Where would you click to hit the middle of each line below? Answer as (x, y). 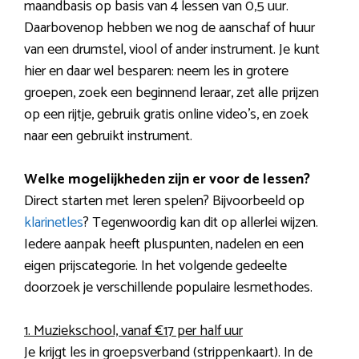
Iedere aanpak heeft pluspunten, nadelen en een (164, 245)
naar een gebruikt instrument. (108, 137)
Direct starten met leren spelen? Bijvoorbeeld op (164, 202)
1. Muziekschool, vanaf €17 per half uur (133, 331)
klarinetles (54, 223)
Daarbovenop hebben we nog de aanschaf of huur (169, 28)
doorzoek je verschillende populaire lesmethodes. (168, 288)
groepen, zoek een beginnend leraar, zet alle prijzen (171, 93)
